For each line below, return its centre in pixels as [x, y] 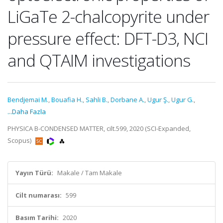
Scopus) [20, 140]
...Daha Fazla [27, 111]
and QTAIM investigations [99, 60]
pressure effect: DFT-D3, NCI [108, 38]
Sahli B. [97, 100]
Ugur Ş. [158, 100]
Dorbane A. [127, 100]
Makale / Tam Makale [90, 173]
